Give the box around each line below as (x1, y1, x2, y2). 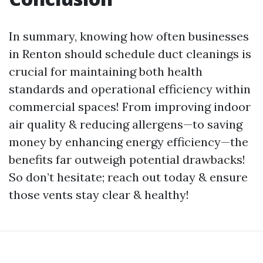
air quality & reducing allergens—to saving (9, 116, 242, 131)
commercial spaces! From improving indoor (9, 99, 251, 114)
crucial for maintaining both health (9, 63, 203, 79)
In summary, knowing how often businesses (9, 28, 249, 43)
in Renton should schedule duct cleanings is (9, 46, 251, 61)
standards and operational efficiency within (9, 81, 251, 96)
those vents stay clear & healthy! (9, 187, 189, 202)
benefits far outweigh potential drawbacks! (9, 151, 245, 167)
